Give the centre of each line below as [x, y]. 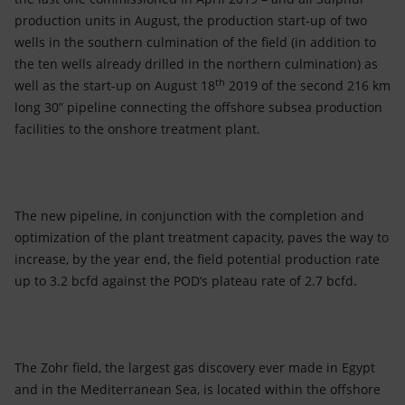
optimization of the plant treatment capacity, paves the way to [202, 237]
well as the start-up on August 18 [115, 85]
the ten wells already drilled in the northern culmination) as [196, 64]
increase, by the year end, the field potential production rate [197, 259]
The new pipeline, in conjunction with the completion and [189, 216]
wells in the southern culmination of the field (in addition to [195, 42]
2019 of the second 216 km [308, 85]
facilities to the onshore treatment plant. [137, 129]
